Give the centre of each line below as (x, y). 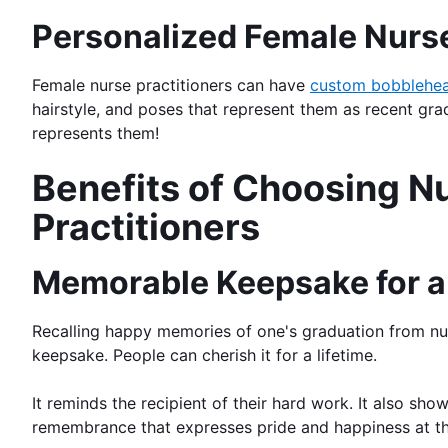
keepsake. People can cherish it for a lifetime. (204, 354)
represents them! (95, 132)
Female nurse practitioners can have (171, 84)
